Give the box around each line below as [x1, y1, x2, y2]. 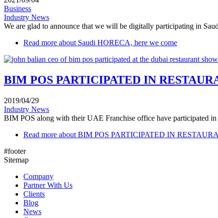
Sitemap [4, 155, 29, 164]
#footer [4, 146, 26, 155]
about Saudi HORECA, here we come [57, 38, 177, 47]
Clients [23, 189, 45, 198]
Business [4, 4, 31, 13]
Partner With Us [23, 181, 73, 189]
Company [23, 172, 54, 181]
